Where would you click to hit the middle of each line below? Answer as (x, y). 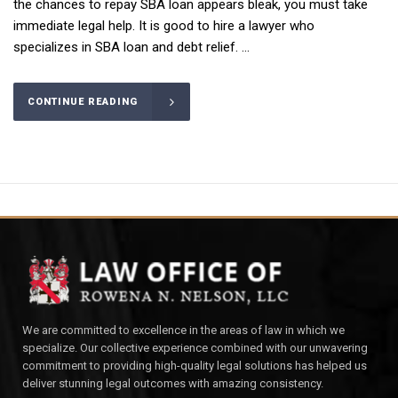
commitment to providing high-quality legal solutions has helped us (195, 366)
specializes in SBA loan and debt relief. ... (131, 48)
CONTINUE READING (83, 102)
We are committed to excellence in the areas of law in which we (183, 330)
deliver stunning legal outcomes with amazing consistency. (173, 384)
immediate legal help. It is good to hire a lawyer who (164, 26)
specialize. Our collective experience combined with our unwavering (195, 348)
